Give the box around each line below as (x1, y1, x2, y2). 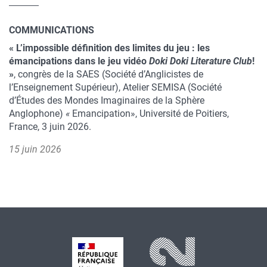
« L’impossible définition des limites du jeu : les (9, 42, 210, 54)
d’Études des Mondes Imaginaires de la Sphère (9, 95, 204, 106)
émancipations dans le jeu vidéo (9, 55, 147, 67)
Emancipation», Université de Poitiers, (72, 108, 229, 119)
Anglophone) (9, 108, 63, 119)
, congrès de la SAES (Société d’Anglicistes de (14, 69, 203, 80)
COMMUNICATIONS (9, 24, 94, 36)
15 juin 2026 (9, 144, 61, 155)
